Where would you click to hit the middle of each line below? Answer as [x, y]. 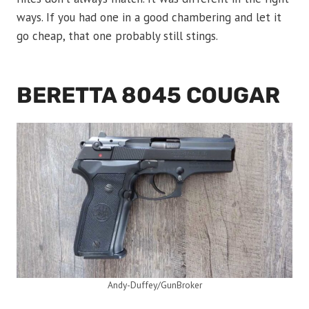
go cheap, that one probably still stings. [117, 36]
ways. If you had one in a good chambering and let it [149, 18]
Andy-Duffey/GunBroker [154, 285]
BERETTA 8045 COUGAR [148, 96]
